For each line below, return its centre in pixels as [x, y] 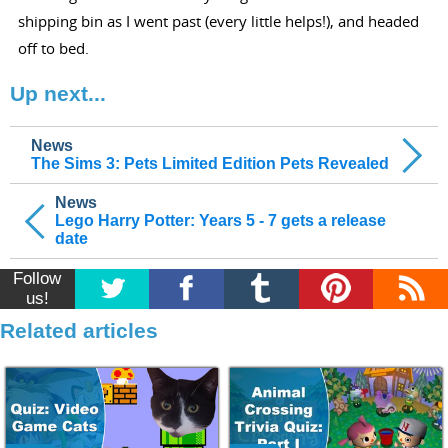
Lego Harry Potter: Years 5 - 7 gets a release [220, 221]
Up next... [58, 94]
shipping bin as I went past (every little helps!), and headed [218, 21]
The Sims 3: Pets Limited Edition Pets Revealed [210, 164]
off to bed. [53, 48]
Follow [37, 279]
